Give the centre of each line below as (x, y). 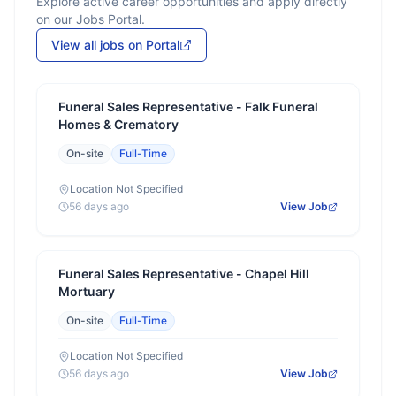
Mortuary (87, 291)
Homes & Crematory (118, 124)
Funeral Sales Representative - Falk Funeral (188, 107)
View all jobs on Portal (115, 45)
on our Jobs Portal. (91, 19)
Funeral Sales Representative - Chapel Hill (184, 274)
